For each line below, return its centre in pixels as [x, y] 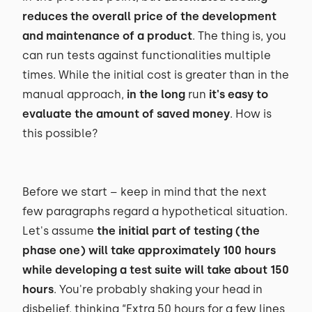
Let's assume [60, 231]
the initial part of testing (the [178, 231]
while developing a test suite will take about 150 [156, 270]
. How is [251, 114]
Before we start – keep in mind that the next [145, 192]
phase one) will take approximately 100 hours [149, 250]
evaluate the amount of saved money [126, 114]
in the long [156, 94]
